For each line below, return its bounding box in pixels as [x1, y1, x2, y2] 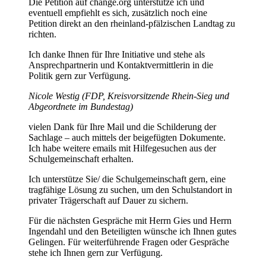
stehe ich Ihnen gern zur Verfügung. [28, 247, 163, 258]
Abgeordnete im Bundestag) [28, 101, 133, 112]
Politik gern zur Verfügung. [28, 70, 131, 81]
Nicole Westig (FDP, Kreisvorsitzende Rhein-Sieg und [28, 90, 229, 101]
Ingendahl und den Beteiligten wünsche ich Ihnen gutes [28, 226, 236, 236]
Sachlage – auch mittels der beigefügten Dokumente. [28, 132, 226, 142]
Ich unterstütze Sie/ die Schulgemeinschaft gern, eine [28, 173, 226, 184]
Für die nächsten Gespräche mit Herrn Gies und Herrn [28, 215, 232, 226]
